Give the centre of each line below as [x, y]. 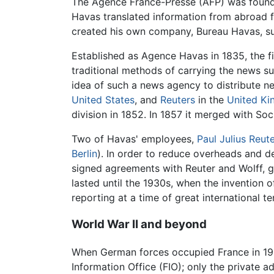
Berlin [84, 153]
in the [211, 99]
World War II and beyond [139, 224]
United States [103, 99]
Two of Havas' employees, [134, 139]
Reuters [178, 99]
